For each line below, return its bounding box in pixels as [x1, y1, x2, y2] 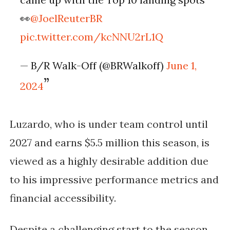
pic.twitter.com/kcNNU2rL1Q [20, 30, 164, 44]
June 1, [166, 59, 197, 72]
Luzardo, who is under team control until [9, 118, 208, 131]
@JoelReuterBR [30, 12, 103, 25]
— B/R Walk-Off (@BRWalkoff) [20, 59, 167, 72]
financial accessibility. [9, 191, 116, 205]
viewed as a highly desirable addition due [9, 155, 208, 168]
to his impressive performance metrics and [9, 173, 219, 186]
